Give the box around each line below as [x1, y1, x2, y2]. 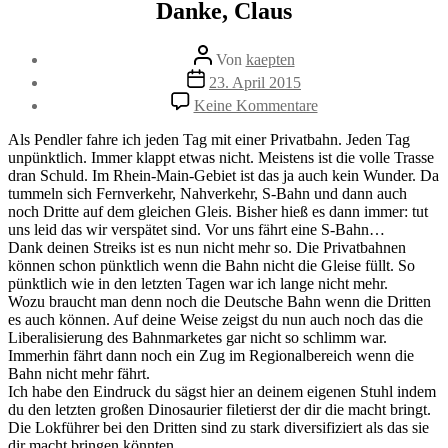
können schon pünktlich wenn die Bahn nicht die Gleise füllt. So [8, 256, 415, 274]
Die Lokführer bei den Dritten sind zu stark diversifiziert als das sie [8, 418, 429, 436]
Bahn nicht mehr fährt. [8, 364, 150, 382]
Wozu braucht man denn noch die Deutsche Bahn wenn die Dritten [8, 292, 431, 310]
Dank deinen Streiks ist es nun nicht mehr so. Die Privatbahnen [8, 238, 406, 256]
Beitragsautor [192, 43, 277, 61]
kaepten [245, 50, 295, 68]
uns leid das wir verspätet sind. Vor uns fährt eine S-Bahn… [8, 220, 385, 238]
